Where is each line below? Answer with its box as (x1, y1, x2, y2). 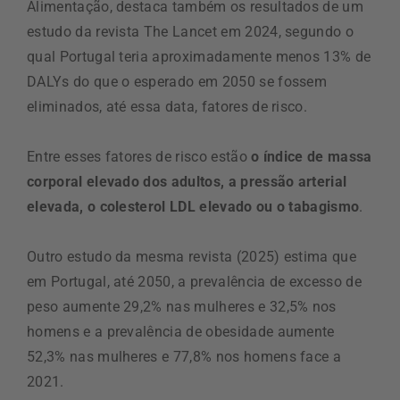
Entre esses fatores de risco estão (27, 147, 252, 165)
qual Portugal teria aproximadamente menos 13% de (27, 47, 371, 65)
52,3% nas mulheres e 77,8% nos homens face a (27, 347, 342, 365)
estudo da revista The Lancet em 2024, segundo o (27, 22, 354, 40)
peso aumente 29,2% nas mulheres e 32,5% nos (27, 297, 337, 315)
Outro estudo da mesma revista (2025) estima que (27, 247, 357, 265)
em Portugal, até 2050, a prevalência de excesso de (27, 272, 362, 290)
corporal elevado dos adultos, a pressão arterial (27, 172, 347, 190)
